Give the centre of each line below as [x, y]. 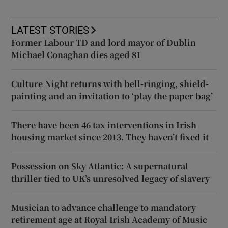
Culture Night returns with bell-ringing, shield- [110, 83]
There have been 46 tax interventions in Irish [104, 125]
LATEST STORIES [50, 30]
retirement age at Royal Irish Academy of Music [109, 219]
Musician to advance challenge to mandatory [104, 207]
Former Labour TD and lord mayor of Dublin [104, 42]
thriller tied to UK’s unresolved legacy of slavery [111, 178]
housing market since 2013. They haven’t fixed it [110, 137]
